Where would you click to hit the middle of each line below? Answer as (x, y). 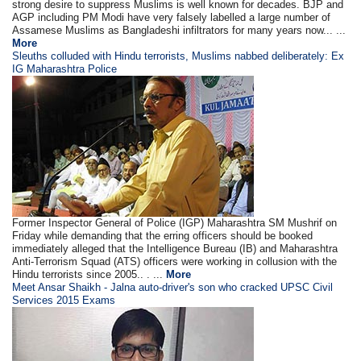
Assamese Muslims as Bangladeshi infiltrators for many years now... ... (179, 30)
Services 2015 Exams (64, 300)
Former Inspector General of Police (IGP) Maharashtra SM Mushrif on (175, 223)
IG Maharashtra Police (65, 69)
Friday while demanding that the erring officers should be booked (163, 236)
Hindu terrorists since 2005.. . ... (89, 274)
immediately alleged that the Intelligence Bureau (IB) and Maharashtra (175, 249)
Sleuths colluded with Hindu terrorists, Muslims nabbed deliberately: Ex (178, 56)
